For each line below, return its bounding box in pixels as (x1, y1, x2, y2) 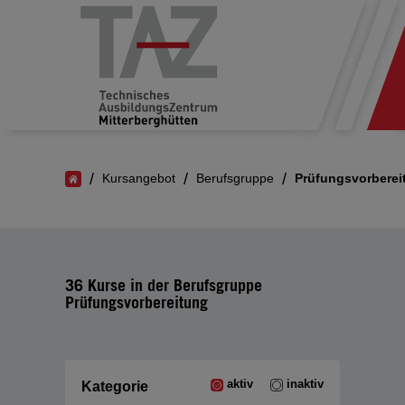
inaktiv (287, 378, 324, 391)
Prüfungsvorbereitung (65, 292, 208, 312)
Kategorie (81, 379, 148, 394)
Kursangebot (102, 172, 175, 185)
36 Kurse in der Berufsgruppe (65, 275, 262, 295)
